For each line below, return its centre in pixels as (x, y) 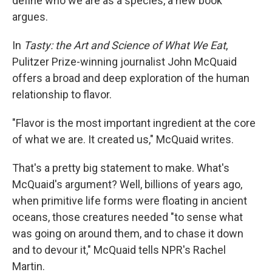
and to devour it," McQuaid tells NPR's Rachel (119, 250)
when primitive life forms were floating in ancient (130, 201)
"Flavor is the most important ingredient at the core (134, 123)
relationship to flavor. (62, 94)
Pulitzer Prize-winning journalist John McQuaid (124, 62)
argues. (30, 17)
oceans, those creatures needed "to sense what (127, 217)
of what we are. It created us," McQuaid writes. (123, 139)
